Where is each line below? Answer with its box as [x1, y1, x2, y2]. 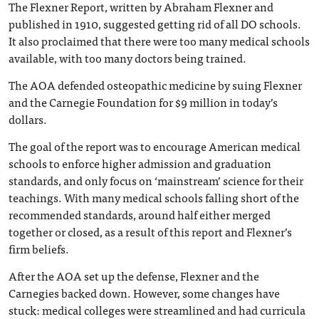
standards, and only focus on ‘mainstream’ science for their [9, 171, 303, 190]
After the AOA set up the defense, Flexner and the [9, 266, 259, 286]
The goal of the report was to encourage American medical [9, 137, 300, 156]
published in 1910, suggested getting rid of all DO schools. [9, 14, 301, 33]
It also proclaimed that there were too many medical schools [9, 31, 310, 51]
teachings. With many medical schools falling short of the [9, 188, 299, 207]
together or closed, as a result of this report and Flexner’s [9, 222, 292, 241]
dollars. [9, 110, 47, 129]
